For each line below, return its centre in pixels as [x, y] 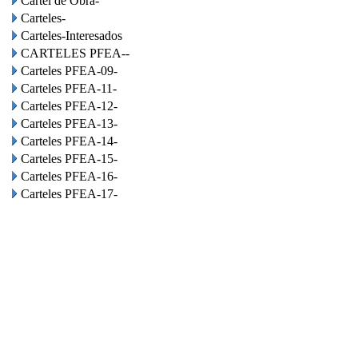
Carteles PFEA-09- [69, 71]
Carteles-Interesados [72, 36]
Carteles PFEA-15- [69, 159]
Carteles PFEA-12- [69, 106]
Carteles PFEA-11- [69, 88]
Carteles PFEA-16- [69, 176]
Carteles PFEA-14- [69, 141]
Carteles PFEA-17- [69, 194]
